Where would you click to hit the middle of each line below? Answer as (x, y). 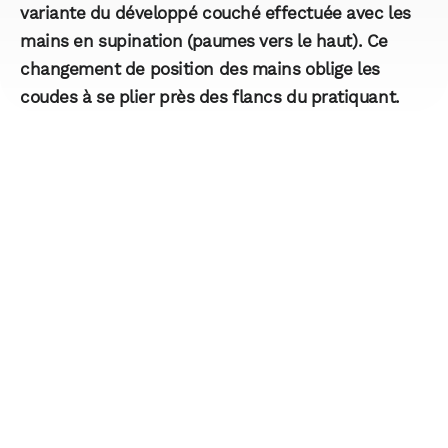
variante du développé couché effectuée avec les (215, 12)
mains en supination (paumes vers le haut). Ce (204, 40)
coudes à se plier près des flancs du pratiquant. (210, 96)
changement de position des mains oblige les (200, 68)
